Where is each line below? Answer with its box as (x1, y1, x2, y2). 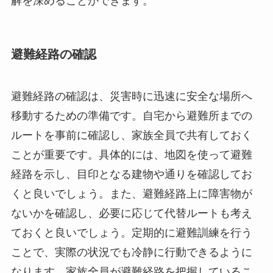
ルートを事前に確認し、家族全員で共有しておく (10, 129, 252, 142)
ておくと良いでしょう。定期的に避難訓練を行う (10, 227, 252, 239)
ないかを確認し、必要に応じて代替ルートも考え (10, 207, 252, 220)
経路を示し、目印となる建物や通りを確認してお (10, 168, 252, 181)
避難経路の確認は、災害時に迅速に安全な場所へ (10, 90, 252, 103)
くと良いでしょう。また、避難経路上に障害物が (10, 188, 252, 200)
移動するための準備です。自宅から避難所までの (10, 110, 252, 122)
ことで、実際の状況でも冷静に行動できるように (10, 246, 252, 259)
